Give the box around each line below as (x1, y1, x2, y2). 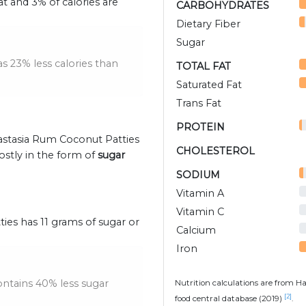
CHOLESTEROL (176, 145, 255, 158)
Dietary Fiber (176, 18, 240, 31)
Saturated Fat (176, 79, 242, 92)
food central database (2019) (175, 294, 284, 304)
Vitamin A (176, 187, 224, 200)
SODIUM (176, 169, 220, 182)
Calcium (176, 224, 216, 237)
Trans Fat (176, 97, 221, 110)
